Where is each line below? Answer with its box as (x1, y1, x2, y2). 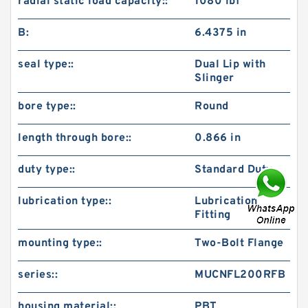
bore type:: (18, 99, 76, 113)
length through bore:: (18, 131, 132, 145)
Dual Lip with (195, 57, 266, 71)
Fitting (195, 208, 231, 222)
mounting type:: (18, 236, 102, 250)
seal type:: (18, 57, 74, 71)
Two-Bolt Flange (195, 236, 284, 250)
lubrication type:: (18, 194, 111, 208)
